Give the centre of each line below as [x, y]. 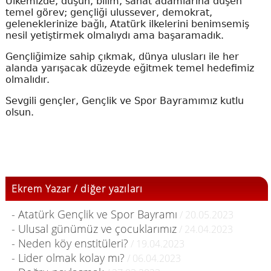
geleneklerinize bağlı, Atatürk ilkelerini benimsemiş [127, 24]
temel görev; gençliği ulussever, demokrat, [109, 12]
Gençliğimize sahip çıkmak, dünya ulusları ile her [122, 57]
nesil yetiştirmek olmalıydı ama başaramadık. [114, 35]
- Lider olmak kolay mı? [68, 258]
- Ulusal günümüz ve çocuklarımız [94, 229]
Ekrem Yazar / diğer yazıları [77, 189]
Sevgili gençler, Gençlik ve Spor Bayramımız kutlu [124, 101]
